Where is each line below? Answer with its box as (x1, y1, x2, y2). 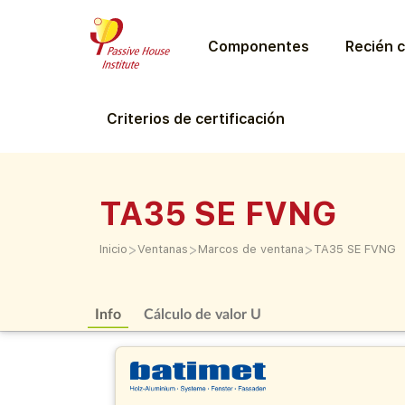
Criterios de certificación (107, 110, 285, 127)
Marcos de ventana (198, 242, 304, 256)
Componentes (207, 37, 309, 55)
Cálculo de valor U (144, 305, 262, 322)
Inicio (99, 242, 127, 256)
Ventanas (137, 242, 188, 256)
